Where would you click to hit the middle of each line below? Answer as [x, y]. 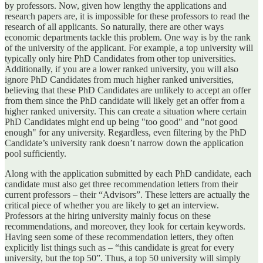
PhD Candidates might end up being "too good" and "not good [121, 122]
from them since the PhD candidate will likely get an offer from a [125, 101]
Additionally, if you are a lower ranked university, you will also [122, 69]
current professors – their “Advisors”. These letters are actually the [127, 195]
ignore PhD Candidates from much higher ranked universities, [119, 80]
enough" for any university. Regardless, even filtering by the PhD [126, 133]
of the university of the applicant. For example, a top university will [129, 48]
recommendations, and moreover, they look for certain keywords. [125, 227]
